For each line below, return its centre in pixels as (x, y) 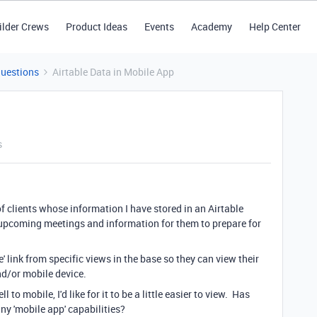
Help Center (275, 27)
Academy (211, 27)
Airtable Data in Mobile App (113, 72)
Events (159, 27)
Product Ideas (96, 27)
